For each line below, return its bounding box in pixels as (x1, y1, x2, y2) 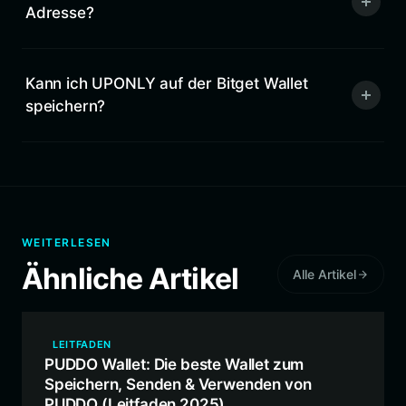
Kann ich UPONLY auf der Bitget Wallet (25, 74, 308, 92)
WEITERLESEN (22, 236, 111, 249)
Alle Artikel (293, 266, 356, 282)
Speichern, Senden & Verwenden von (44, 375, 312, 393)
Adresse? (25, 4, 94, 22)
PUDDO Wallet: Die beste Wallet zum (44, 355, 304, 373)
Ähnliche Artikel (22, 261, 239, 296)
